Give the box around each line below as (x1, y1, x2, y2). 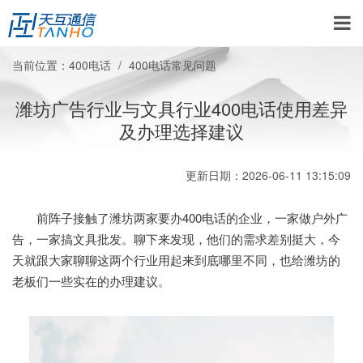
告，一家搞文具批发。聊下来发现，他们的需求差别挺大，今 (12, 230, 340, 247)
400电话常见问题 (129, 57, 216, 73)
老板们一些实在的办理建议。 (12, 272, 170, 289)
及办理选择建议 (119, 118, 244, 143)
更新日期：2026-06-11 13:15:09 (186, 167, 351, 183)
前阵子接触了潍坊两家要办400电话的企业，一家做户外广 (12, 209, 348, 226)
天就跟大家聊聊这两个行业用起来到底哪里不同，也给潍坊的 (12, 251, 340, 268)
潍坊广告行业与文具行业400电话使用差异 (15, 96, 348, 121)
